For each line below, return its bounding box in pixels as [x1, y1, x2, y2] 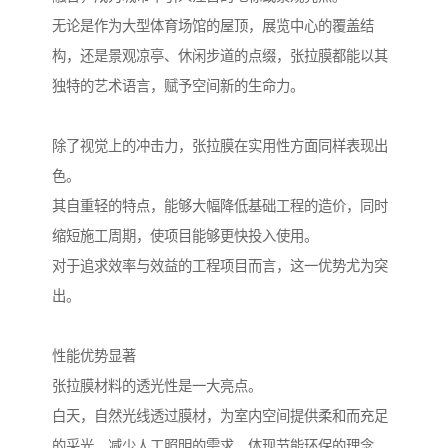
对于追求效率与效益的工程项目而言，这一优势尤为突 [52, 258, 388, 275]
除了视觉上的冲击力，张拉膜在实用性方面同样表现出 [52, 138, 388, 155]
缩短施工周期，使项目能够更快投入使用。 [52, 228, 318, 245]
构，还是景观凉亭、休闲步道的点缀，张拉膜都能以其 [52, 48, 388, 65]
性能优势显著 [52, 348, 136, 365]
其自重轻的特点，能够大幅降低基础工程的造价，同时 [52, 198, 388, 215]
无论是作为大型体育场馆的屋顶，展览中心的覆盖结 [52, 18, 374, 35]
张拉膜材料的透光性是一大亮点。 [52, 378, 262, 395]
